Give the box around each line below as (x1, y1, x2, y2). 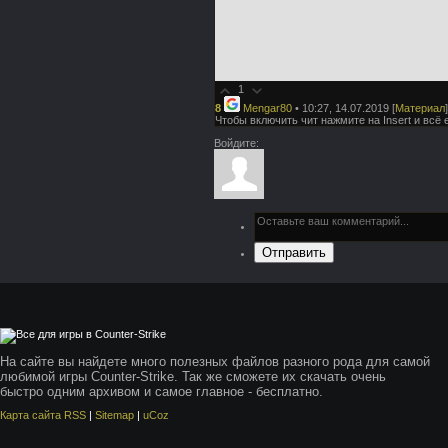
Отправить (262, 244, 326, 260)
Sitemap (95, 409, 134, 421)
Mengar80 (243, 101, 292, 114)
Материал (395, 101, 445, 114)
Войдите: (214, 137, 259, 150)
